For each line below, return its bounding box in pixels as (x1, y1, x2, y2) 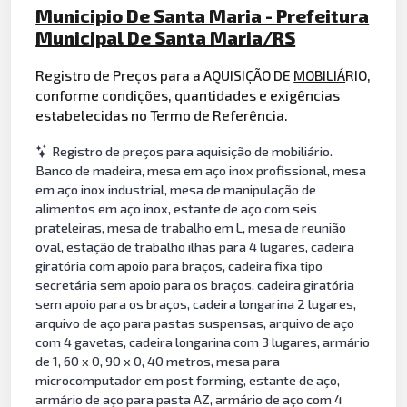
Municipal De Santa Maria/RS (35, 26, 296, 49)
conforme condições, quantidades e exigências (35, 85, 341, 104)
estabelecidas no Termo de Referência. (35, 105, 289, 124)
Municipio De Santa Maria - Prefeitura (35, 5, 370, 27)
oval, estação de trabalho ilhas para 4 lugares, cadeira (35, 239, 355, 255)
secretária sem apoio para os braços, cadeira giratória (35, 277, 355, 293)
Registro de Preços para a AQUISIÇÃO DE (35, 65, 294, 84)
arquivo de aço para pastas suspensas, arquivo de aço (35, 315, 355, 332)
